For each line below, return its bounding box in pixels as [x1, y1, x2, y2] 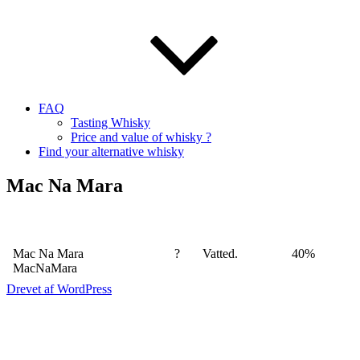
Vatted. [202, 246, 238, 260]
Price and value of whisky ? [71, 130, 211, 144]
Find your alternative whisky [39, 145, 184, 158]
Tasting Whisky [71, 116, 150, 129]
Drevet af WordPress [6, 281, 112, 296]
